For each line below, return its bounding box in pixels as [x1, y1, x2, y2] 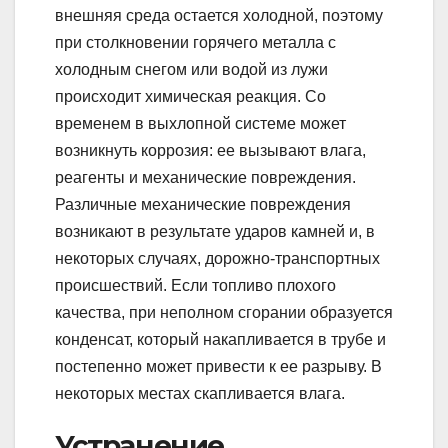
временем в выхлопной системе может [55, 114, 346, 132]
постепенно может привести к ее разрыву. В [55, 357, 382, 375]
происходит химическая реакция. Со [55, 87, 326, 105]
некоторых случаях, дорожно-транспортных [55, 249, 380, 267]
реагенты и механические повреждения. [55, 168, 356, 186]
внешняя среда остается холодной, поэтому [55, 6, 383, 24]
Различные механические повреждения [55, 195, 351, 213]
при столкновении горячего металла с [55, 33, 336, 51]
